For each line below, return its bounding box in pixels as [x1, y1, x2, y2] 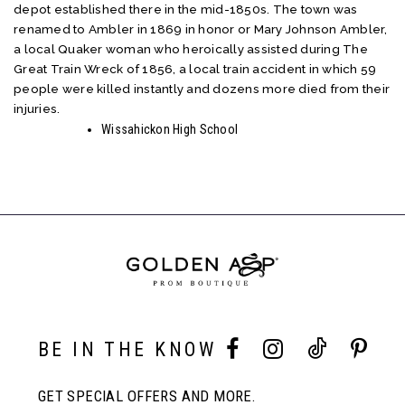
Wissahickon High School [101, 121, 239, 137]
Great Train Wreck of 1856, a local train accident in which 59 [14, 61, 377, 76]
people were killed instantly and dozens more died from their [14, 80, 391, 96]
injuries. [14, 100, 61, 116]
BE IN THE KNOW [37, 338, 216, 362]
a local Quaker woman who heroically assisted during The [14, 41, 368, 56]
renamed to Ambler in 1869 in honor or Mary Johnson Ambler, [14, 21, 388, 36]
